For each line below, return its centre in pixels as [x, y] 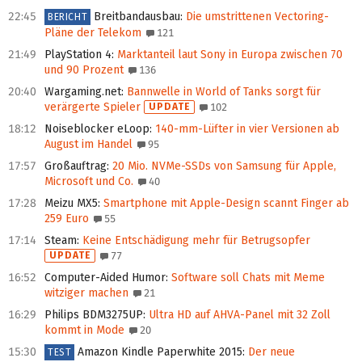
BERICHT [68, 17]
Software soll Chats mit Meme [246, 278]
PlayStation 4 [78, 55]
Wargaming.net [83, 92]
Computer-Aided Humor [105, 278]
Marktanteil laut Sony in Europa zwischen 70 [228, 55]
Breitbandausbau [137, 17]
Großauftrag [76, 166]
